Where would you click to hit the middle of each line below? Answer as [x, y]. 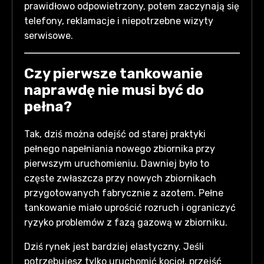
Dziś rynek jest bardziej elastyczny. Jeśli [114, 246]
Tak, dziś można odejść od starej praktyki [115, 134]
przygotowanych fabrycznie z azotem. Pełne [124, 193]
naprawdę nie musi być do [114, 90]
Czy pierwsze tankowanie [113, 73]
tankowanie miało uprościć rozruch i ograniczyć [130, 207]
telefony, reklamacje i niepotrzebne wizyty [119, 21]
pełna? [48, 106]
